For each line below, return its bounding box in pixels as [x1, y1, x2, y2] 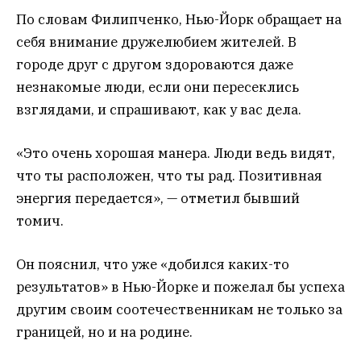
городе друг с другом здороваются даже [16, 55, 293, 73]
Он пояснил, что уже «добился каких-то [16, 255, 289, 274]
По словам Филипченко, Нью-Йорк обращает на [16, 10, 342, 28]
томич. [16, 211, 64, 230]
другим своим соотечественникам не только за [16, 301, 342, 319]
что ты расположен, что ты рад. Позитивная [16, 166, 322, 185]
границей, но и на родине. [16, 323, 193, 342]
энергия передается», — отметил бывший [16, 189, 300, 207]
